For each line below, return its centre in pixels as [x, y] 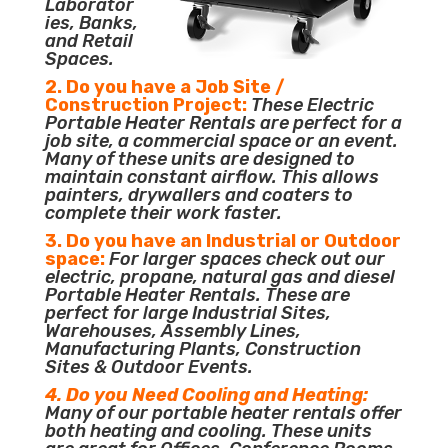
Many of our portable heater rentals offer [223, 412]
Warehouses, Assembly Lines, [172, 330]
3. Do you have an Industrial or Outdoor [222, 240]
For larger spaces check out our [246, 258]
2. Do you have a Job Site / [164, 86]
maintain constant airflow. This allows [211, 176]
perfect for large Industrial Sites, [187, 312]
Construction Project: [147, 104]
